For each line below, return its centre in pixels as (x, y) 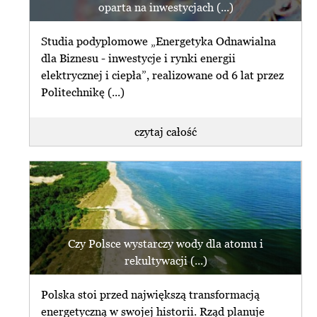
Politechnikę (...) (83, 92)
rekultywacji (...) (166, 260)
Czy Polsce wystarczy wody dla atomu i (166, 243)
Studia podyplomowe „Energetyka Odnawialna (159, 41)
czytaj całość (166, 131)
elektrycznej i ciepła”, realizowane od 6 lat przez (163, 75)
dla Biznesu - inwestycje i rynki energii (139, 58)
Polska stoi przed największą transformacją (151, 295)
